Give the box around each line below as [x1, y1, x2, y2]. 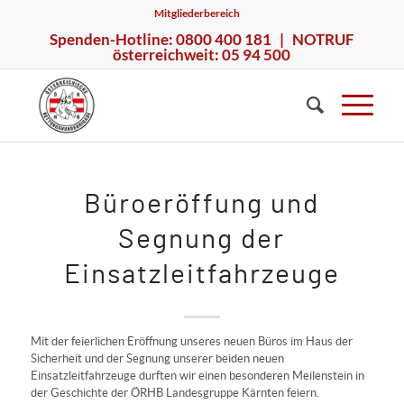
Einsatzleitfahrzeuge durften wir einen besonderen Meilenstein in [30, 369, 364, 382]
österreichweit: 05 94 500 [113, 45, 291, 64]
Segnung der [118, 226, 286, 253]
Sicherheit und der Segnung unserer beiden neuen [30, 352, 284, 365]
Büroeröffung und [84, 191, 320, 218]
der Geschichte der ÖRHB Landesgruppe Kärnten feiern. [30, 386, 319, 399]
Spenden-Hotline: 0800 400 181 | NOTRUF [49, 30, 354, 49]
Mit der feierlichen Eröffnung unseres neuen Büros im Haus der [30, 335, 353, 348]
